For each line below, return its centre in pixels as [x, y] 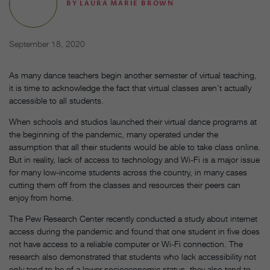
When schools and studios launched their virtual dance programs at [133, 121]
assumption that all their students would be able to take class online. [135, 146]
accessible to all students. [56, 100]
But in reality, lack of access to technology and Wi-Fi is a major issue [134, 159]
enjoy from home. [41, 197]
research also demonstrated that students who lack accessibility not [133, 256]
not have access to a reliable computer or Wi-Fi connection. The [126, 243]
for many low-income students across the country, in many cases [128, 172]
